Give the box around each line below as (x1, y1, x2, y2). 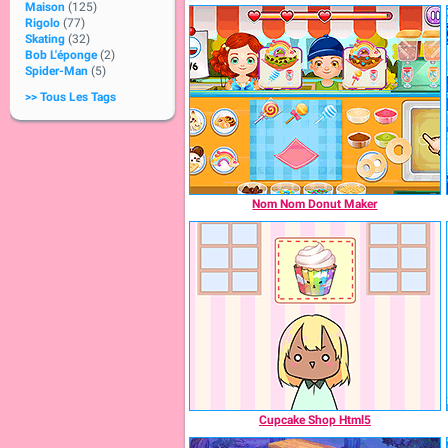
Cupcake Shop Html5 (259, 413, 371, 427)
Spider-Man (25, 64, 88, 78)
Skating (25, 32, 65, 46)
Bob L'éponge (25, 48, 97, 62)
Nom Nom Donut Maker (252, 197, 378, 211)
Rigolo (25, 16, 60, 30)
